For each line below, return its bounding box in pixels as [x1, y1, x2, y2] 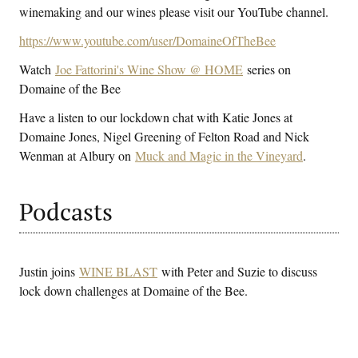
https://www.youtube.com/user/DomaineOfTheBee [19, 31, 276, 49]
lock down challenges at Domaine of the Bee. [19, 281, 248, 299]
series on [243, 60, 291, 78]
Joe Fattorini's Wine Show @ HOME [55, 60, 243, 78]
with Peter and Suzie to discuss [157, 262, 317, 280]
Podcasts [19, 195, 113, 228]
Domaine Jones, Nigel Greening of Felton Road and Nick [19, 127, 309, 145]
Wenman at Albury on [19, 146, 135, 164]
